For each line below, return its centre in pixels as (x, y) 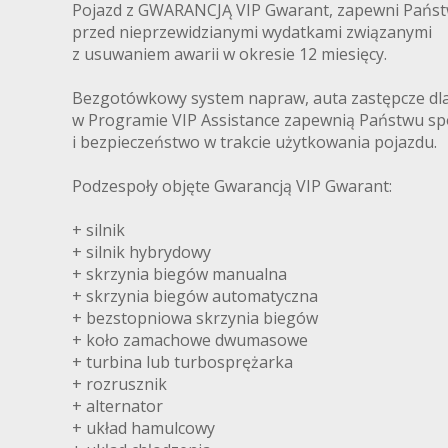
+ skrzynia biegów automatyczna (195, 296)
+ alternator (117, 406)
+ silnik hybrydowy (141, 252)
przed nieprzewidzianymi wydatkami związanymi (252, 32)
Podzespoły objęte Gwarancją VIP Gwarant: (232, 186)
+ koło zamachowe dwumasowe (190, 340)
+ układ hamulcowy (143, 428)
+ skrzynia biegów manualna (179, 274)
